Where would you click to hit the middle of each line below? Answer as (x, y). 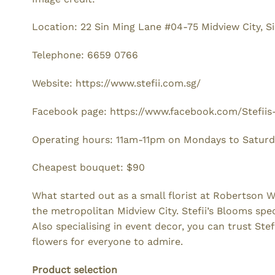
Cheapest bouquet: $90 (88, 168)
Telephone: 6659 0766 (85, 55)
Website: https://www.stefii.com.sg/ (116, 83)
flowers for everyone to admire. (109, 242)
